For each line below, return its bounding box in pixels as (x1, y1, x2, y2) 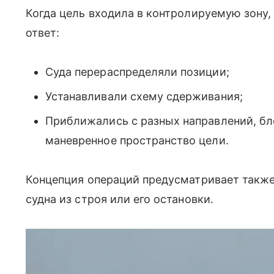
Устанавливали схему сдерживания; (45, 90, 243, 103)
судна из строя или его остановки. (26, 193, 217, 206)
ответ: (26, 26, 60, 39)
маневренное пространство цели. (45, 134, 229, 147)
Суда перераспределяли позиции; (45, 65, 229, 78)
